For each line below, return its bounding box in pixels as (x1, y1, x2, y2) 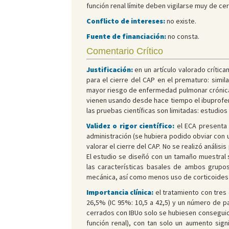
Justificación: (86, 65, 135, 75)
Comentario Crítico (86, 46, 163, 57)
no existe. (166, 16, 196, 26)
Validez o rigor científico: (86, 121, 175, 131)
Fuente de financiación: (86, 32, 168, 41)
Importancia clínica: (86, 188, 154, 197)
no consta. (167, 32, 199, 41)
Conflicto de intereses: (86, 16, 167, 26)
